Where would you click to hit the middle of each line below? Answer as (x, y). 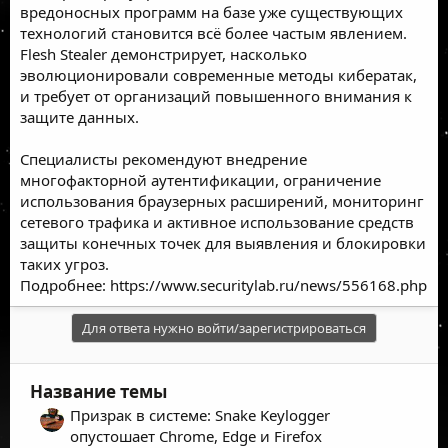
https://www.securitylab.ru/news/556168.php (268, 284)
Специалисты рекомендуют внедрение (163, 158)
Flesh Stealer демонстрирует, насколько (163, 53)
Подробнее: (65, 284)
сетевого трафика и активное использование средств (217, 221)
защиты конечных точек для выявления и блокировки (223, 242)
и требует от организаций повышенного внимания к (216, 95)
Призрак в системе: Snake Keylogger (200, 414)
